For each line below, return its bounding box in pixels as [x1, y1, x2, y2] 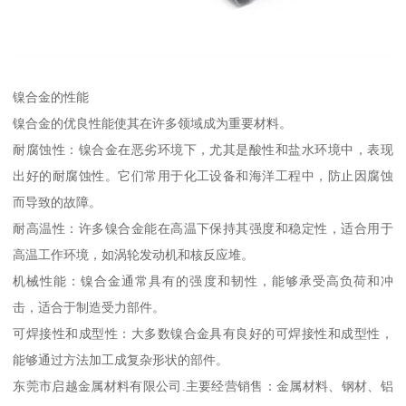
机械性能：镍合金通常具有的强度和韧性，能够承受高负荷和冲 [13, 273, 393, 288]
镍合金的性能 [13, 89, 90, 104]
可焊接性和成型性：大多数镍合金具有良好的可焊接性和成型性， [13, 325, 393, 341]
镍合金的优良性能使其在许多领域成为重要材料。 [13, 115, 293, 130]
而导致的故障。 [13, 194, 102, 209]
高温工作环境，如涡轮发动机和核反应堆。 [13, 246, 255, 262]
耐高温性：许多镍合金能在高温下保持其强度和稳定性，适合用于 [13, 220, 393, 236]
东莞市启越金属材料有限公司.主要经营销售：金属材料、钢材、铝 [13, 378, 393, 393]
